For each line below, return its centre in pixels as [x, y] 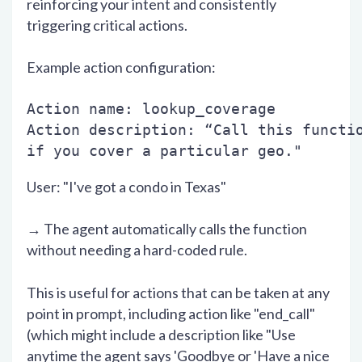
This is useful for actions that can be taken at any [178, 292]
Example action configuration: [121, 67]
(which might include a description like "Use [161, 334]
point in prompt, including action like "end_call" [171, 313]
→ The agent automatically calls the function [167, 229]
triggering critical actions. [108, 25]
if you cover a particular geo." [164, 151]
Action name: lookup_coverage [151, 109]
